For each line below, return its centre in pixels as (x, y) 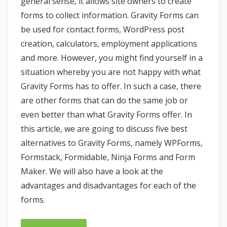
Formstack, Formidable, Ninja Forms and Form (108, 157)
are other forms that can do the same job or (104, 100)
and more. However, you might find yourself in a (112, 58)
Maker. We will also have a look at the (92, 171)
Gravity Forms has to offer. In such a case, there (111, 86)
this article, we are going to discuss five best (104, 128)
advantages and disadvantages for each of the (108, 185)
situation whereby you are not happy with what (111, 72)
